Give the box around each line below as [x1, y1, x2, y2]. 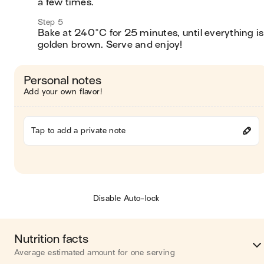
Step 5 [38, 18, 64, 27]
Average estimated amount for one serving [14, 248, 175, 257]
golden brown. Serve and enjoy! [38, 39, 183, 50]
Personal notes [24, 74, 101, 87]
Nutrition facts [14, 233, 88, 245]
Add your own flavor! [24, 87, 102, 96]
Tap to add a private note [31, 126, 126, 135]
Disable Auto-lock [93, 194, 160, 203]
